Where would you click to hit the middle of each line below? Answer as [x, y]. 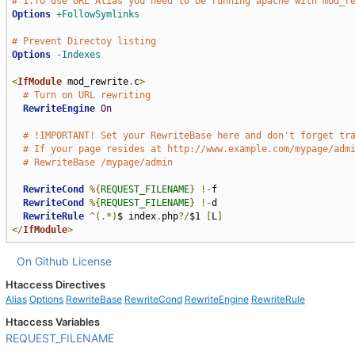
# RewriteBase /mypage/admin [97, 162]
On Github [42, 261]
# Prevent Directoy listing [84, 41]
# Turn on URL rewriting [86, 95]
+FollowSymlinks [97, 14]
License [92, 261]
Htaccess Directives [55, 284]
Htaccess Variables [52, 322]
